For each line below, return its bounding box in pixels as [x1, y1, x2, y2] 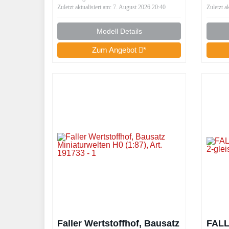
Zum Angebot [92, 45, 139, 55]
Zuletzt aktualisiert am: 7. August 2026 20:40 [57, 4, 166, 11]
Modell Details [96, 27, 142, 36]
